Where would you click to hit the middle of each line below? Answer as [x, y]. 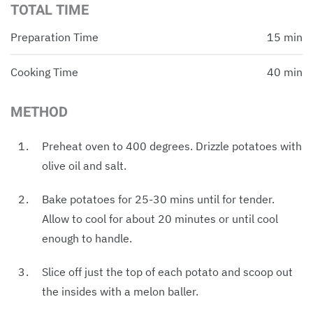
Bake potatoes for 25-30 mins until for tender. [158, 199]
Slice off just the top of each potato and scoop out [167, 271]
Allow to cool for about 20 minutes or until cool [160, 218]
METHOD [39, 112]
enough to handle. [87, 238]
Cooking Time [44, 72]
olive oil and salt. [84, 165]
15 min [285, 37]
